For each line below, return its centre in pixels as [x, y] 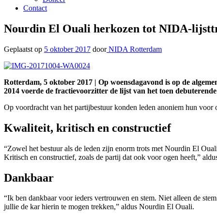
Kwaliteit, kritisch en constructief [87, 128]
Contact [35, 8]
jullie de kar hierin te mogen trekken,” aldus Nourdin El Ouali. [99, 207]
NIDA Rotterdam [134, 49]
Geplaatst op [24, 49]
